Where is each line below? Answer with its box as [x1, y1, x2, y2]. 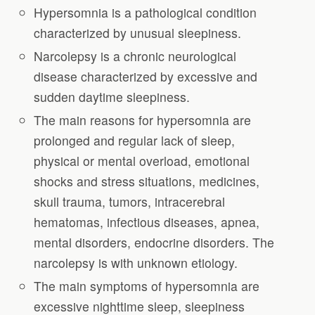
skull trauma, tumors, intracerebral [34, 192, 226, 210]
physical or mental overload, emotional [34, 151, 250, 169]
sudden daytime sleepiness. [34, 87, 191, 105]
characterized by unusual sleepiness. [34, 23, 242, 41]
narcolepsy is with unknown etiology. [34, 253, 238, 271]
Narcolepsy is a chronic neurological [34, 46, 237, 65]
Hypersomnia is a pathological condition [34, 3, 257, 21]
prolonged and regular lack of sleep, [34, 131, 236, 149]
